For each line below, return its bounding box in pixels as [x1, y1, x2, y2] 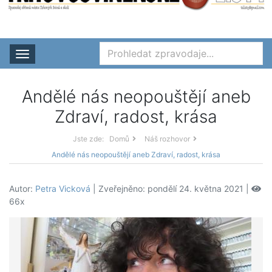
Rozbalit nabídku [22, 48, 117, 63]
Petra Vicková [35, 183, 90, 194]
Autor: [9, 183, 35, 194]
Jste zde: [72, 134, 104, 144]
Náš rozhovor [144, 134, 190, 144]
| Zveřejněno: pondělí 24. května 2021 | [90, 183, 251, 194]
